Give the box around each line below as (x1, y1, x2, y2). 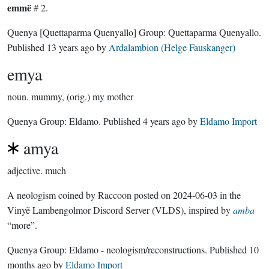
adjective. (7, 164, 43, 177)
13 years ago (47, 41, 94, 53)
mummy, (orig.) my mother (31, 90, 133, 103)
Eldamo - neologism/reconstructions (69, 243, 205, 256)
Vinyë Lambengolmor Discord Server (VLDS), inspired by (7, 204, 233, 216)
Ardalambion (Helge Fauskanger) (109, 41, 235, 53)
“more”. (7, 219, 37, 231)
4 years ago (143, 115, 186, 127)
